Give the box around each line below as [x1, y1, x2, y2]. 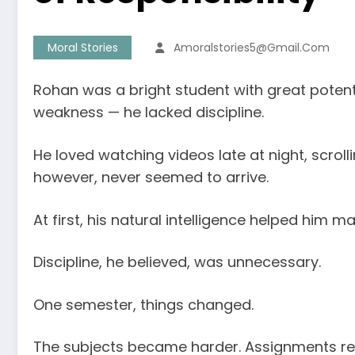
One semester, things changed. [33, 294, 254, 315]
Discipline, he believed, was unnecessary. [33, 252, 321, 273]
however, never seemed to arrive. [33, 166, 269, 187]
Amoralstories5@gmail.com [174, 40, 330, 56]
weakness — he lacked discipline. [33, 102, 264, 123]
